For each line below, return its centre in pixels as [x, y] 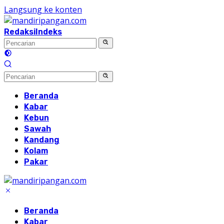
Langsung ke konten [43, 9]
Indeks [49, 32]
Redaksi [20, 32]
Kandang [42, 140]
